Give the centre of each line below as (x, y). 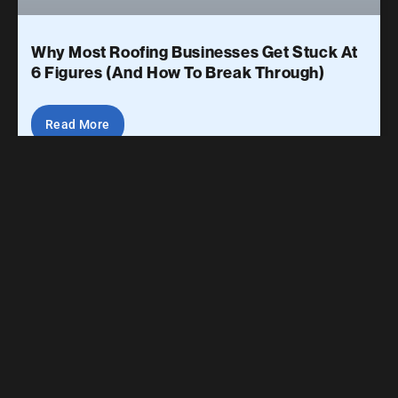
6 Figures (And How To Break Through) (178, 72)
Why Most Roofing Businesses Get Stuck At (195, 52)
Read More (78, 124)
